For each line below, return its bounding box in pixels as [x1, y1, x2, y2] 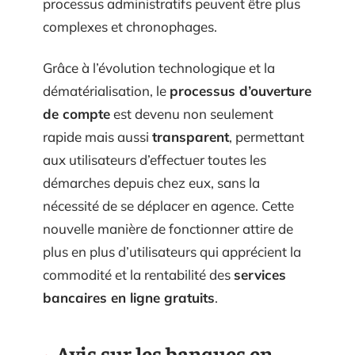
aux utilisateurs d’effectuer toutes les [43, 151, 266, 168]
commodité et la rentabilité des [43, 265, 234, 283]
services [234, 265, 286, 283]
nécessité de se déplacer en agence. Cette [43, 197, 294, 214]
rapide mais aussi [43, 128, 152, 145]
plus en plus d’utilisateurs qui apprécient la [43, 242, 301, 260]
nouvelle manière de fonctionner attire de [43, 219, 293, 237]
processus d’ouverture [170, 82, 311, 99]
